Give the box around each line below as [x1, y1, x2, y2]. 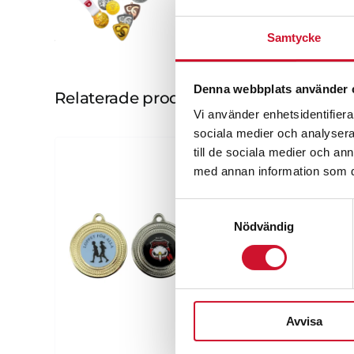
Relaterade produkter [54, 88, 222, 107]
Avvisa [285, 314, 322, 328]
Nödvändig [233, 219, 295, 233]
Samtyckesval [175, 201, 250, 215]
